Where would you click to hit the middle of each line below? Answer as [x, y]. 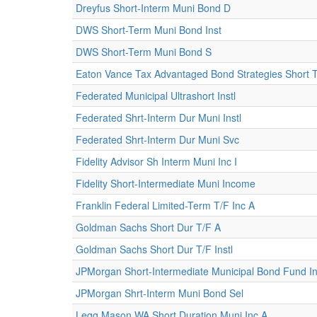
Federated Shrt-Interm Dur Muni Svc [157, 139]
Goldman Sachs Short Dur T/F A [148, 227]
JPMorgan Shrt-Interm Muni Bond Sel [160, 293]
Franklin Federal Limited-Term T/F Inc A [165, 205]
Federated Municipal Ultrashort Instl [156, 96]
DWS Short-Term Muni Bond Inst [149, 30]
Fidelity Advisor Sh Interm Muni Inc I [156, 161]
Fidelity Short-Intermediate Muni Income [166, 183]
